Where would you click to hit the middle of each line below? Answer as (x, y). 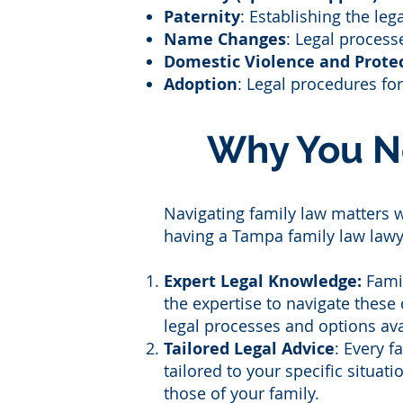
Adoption (201, 84)
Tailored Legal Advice (249, 349)
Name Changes (225, 39)
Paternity (202, 17)
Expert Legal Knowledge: (263, 281)
